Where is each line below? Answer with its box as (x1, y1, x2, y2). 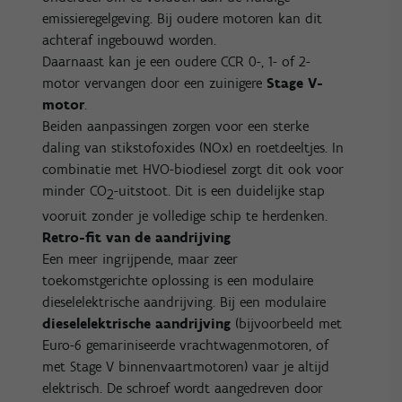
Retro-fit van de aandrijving (42, 229, 232, 247)
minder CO (42, 181, 108, 199)
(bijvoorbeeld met (231, 315, 343, 333)
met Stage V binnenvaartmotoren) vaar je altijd (42, 358, 330, 376)
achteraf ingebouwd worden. (42, 31, 217, 48)
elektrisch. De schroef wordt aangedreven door (42, 380, 324, 398)
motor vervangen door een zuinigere (42, 74, 267, 92)
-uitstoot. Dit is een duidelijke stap (114, 181, 326, 199)
